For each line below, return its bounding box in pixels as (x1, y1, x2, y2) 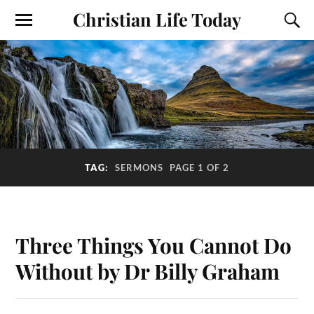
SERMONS (115, 162, 163, 174)
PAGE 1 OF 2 (170, 162, 229, 174)
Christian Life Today (73, 7, 241, 31)
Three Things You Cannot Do (15, 231, 292, 259)
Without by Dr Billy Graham (15, 257, 280, 285)
